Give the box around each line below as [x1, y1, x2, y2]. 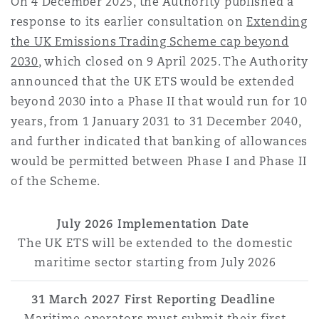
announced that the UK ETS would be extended [11, 74, 295, 89]
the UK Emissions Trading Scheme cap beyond [11, 34, 289, 49]
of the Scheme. [11, 174, 104, 189]
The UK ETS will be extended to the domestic [18, 236, 293, 251]
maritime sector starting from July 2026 [34, 255, 276, 270]
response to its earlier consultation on [11, 14, 247, 29]
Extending [246, 14, 308, 29]
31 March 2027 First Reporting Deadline [31, 292, 280, 307]
